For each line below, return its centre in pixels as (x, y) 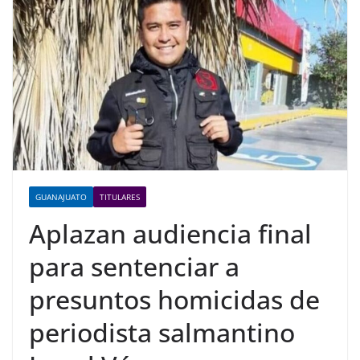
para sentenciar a (134, 267)
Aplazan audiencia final (170, 234)
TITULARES (120, 197)
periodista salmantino (162, 333)
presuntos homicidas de (174, 300)
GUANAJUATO (61, 197)
